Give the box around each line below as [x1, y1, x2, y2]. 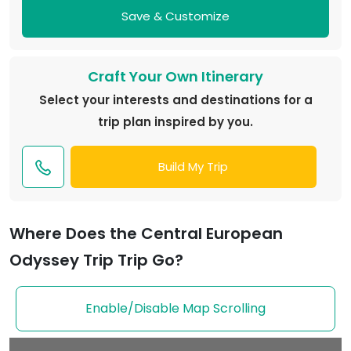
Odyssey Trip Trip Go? [9, 249, 183, 272]
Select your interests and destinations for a [38, 92, 313, 109]
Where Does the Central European [9, 223, 283, 245]
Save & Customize [121, 8, 230, 25]
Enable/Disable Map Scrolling [85, 299, 266, 318]
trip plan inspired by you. [98, 114, 253, 131]
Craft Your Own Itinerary [88, 67, 263, 87]
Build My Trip [158, 158, 229, 175]
